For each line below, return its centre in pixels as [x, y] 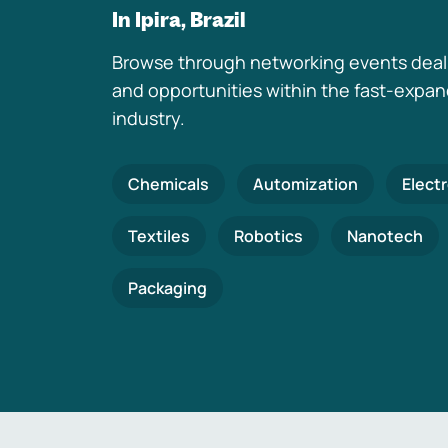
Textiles [159, 236]
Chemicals [168, 184]
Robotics [268, 236]
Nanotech [385, 236]
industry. [148, 118]
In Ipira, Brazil [179, 19]
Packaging [167, 288]
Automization [305, 184]
